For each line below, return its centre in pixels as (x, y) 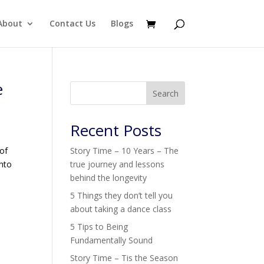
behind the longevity (110, 178)
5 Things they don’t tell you (122, 195)
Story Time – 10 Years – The (125, 151)
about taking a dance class (121, 209)
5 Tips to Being (99, 227)
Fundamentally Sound (112, 240)
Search (165, 93)
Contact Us (72, 23)
